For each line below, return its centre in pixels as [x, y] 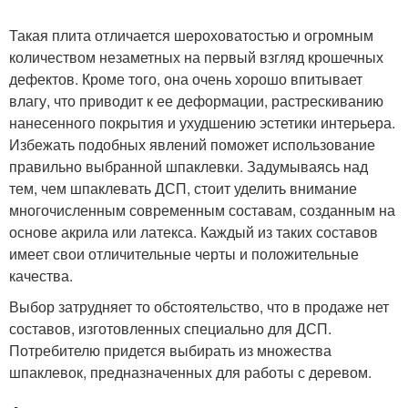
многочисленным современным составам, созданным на [202, 209]
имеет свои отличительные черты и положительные [184, 253]
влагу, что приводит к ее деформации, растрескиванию [196, 100]
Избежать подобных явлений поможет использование [192, 144]
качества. [41, 275]
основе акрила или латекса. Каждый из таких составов [194, 231]
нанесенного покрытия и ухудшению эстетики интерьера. [202, 122]
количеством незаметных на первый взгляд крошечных [196, 56]
